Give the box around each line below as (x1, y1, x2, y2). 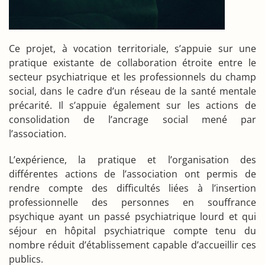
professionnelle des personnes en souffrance (9, 196, 256, 209)
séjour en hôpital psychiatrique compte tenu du (9, 224, 256, 237)
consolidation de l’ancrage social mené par (9, 113, 256, 126)
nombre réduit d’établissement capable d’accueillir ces (9, 238, 256, 251)
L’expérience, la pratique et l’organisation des (9, 153, 256, 166)
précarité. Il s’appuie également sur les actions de (9, 99, 256, 112)
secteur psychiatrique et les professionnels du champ (9, 70, 256, 83)
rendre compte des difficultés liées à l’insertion (9, 182, 256, 195)
